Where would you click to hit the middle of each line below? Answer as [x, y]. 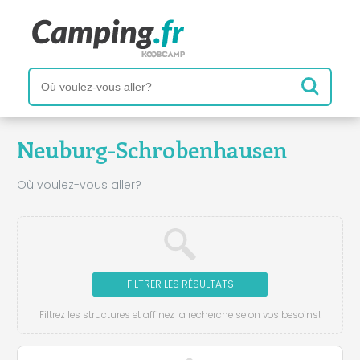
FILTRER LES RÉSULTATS [180, 284]
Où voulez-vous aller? [79, 184]
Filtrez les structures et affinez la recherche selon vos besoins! [180, 315]
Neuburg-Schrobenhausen [152, 149]
